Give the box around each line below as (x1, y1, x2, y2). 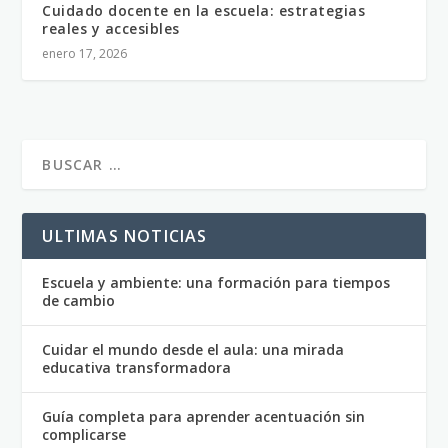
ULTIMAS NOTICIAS (42, 225, 208, 248)
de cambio (42, 291, 116, 311)
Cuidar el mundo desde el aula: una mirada (42, 340, 345, 360)
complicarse (42, 425, 127, 445)
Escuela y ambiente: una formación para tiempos (42, 273, 391, 293)
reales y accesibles (42, 19, 180, 39)
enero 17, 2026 (42, 45, 128, 63)
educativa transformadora (42, 358, 232, 378)
